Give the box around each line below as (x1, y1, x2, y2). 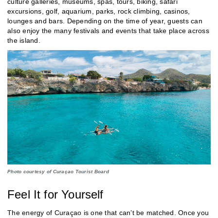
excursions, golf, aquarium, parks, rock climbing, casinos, (7, 7, 190, 16)
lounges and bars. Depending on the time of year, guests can (7, 17, 202, 25)
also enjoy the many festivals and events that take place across (7, 27, 209, 35)
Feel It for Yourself (7, 187, 104, 201)
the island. (7, 36, 40, 45)
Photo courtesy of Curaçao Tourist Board (7, 168, 109, 174)
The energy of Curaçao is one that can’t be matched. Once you (7, 208, 209, 217)
